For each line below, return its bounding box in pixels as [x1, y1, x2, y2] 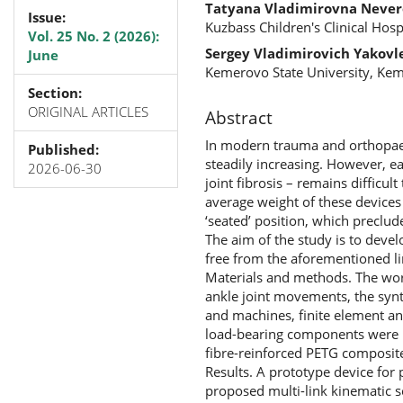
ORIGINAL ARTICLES [28, 102, 148, 121]
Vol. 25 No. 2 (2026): [28, 26, 159, 45]
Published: [28, 139, 99, 158]
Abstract [204, 105, 273, 130]
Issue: [28, 7, 66, 26]
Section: [28, 83, 82, 102]
